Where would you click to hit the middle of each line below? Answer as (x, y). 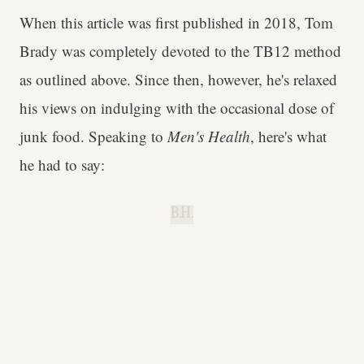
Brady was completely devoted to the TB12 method (180, 50)
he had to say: (62, 164)
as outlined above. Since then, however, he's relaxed (178, 79)
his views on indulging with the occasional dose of (177, 107)
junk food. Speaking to (93, 136)
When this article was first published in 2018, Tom (176, 22)
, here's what (288, 136)
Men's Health (209, 136)
